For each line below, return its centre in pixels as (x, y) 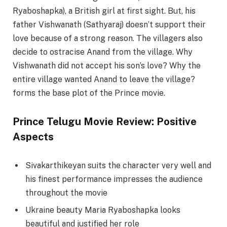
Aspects (33, 137)
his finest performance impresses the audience (114, 179)
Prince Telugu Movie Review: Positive (105, 121)
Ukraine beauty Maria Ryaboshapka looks (103, 210)
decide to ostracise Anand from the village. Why (103, 52)
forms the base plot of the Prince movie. (89, 93)
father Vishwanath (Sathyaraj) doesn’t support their (109, 24)
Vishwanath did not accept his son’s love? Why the (107, 65)
